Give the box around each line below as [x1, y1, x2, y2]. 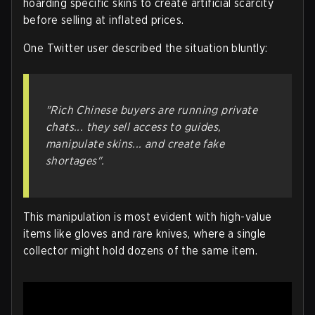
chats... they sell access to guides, [46, 120, 221, 134]
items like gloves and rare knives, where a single [23, 227, 266, 241]
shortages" [46, 154, 102, 168]
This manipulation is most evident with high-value [23, 210, 272, 224]
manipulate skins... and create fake [46, 137, 224, 151]
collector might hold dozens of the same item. [23, 244, 257, 258]
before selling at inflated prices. [23, 13, 184, 27]
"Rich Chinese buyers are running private [46, 103, 257, 117]
